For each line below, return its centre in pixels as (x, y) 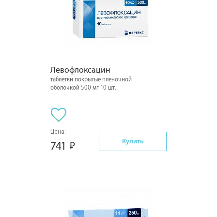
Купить (133, 141)
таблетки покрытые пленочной (91, 79)
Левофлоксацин (80, 70)
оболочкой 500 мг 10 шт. (83, 88)
